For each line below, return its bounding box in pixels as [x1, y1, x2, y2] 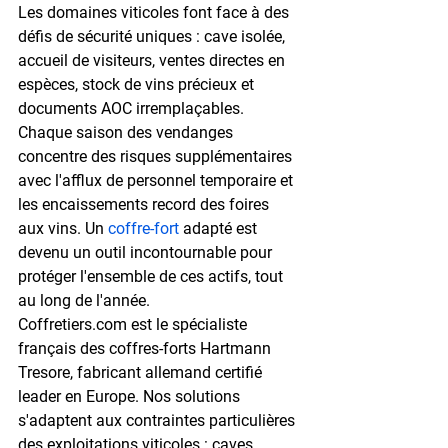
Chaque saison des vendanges [18, 122, 237, 142]
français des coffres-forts [18, 338, 200, 358]
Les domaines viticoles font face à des [18, 2, 293, 22]
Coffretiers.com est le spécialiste [18, 314, 251, 334]
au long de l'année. [18, 290, 150, 310]
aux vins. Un [18, 218, 108, 238]
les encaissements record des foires [18, 194, 273, 214]
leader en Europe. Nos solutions [18, 386, 244, 406]
